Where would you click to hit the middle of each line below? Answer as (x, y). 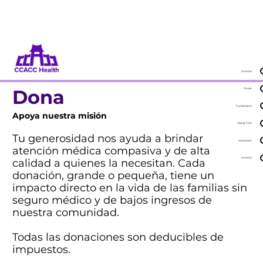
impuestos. (41, 250)
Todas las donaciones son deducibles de (118, 237)
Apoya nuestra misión (59, 116)
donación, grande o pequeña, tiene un (113, 176)
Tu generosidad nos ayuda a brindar (107, 139)
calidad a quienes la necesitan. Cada (109, 163)
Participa (84, 17)
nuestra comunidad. (65, 213)
